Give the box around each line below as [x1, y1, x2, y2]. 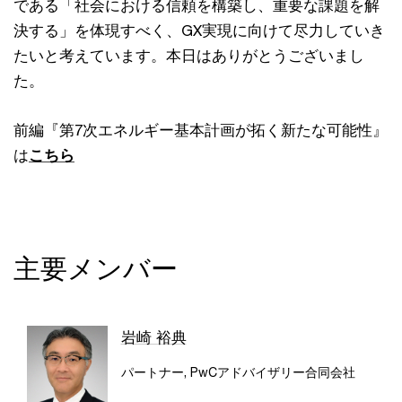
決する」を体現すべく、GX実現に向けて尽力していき [13, 22, 385, 40]
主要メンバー [13, 252, 178, 286]
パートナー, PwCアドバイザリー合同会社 [120, 364, 355, 380]
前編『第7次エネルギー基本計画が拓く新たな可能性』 [13, 121, 388, 140]
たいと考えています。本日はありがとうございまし [13, 47, 364, 66]
